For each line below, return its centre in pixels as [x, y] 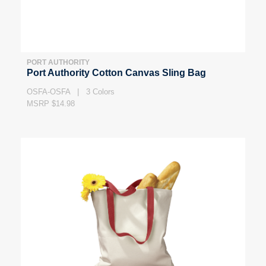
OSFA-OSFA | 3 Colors [71, 92]
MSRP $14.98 [51, 104]
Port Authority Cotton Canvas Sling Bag [116, 73]
